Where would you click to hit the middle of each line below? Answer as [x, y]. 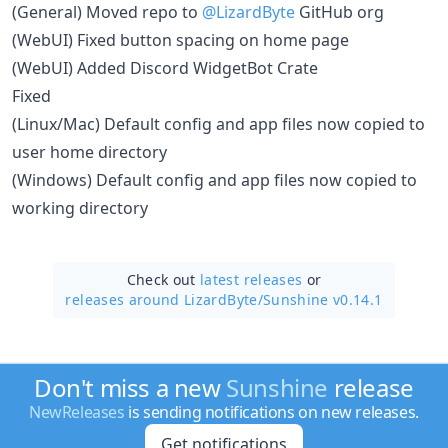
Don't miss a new [130, 387]
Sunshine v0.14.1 [322, 299]
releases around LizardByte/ [164, 299]
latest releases [251, 279]
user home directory [89, 151]
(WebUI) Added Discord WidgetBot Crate [165, 67]
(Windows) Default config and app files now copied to [214, 179]
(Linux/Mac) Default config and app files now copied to [218, 123]
